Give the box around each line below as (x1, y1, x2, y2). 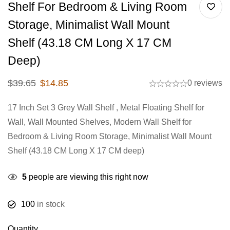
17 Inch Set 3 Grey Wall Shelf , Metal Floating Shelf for (8, 103, 204, 112)
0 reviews (187, 79, 222, 87)
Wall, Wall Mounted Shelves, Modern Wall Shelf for (8, 118, 191, 126)
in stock (35, 200, 65, 208)
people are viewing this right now (27, 172, 148, 181)
